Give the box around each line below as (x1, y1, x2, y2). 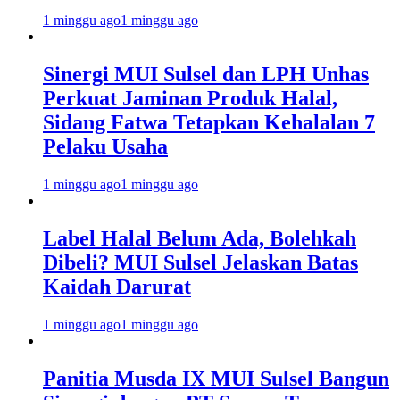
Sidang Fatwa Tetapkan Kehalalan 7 (43, 110, 375, 134)
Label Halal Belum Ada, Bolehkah (43, 226, 356, 250)
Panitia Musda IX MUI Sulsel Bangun (43, 366, 389, 390)
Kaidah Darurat (43, 274, 191, 298)
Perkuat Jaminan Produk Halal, (43, 86, 337, 110)
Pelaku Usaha (43, 134, 168, 158)
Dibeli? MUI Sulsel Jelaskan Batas (43, 250, 358, 274)
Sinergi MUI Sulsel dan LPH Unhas (43, 62, 369, 86)
